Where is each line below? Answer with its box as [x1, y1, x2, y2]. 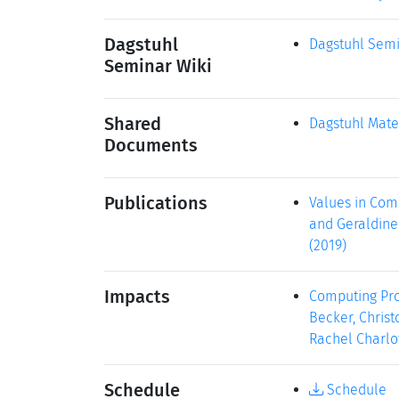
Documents [104, 134, 198, 156]
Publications [104, 192, 208, 214]
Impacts [104, 286, 170, 307]
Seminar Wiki [104, 55, 212, 77]
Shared [104, 113, 161, 134]
